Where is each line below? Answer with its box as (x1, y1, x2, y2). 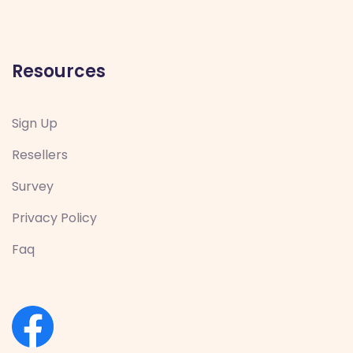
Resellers (12, 146, 68, 164)
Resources (12, 59, 106, 84)
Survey (12, 177, 54, 195)
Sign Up (12, 114, 58, 132)
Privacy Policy (12, 209, 97, 227)
